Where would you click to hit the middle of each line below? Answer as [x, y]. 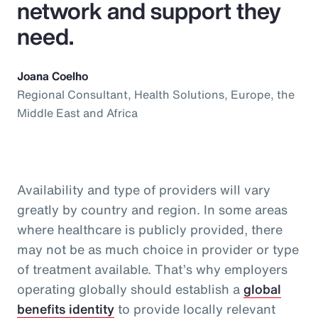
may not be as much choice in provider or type [158, 249]
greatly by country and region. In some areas [152, 209]
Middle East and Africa [77, 113]
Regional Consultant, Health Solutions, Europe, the [156, 94]
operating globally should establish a [130, 289]
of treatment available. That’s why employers [152, 269]
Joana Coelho [53, 76]
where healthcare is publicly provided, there [150, 229]
